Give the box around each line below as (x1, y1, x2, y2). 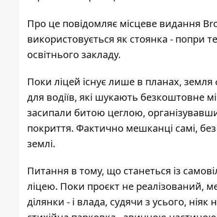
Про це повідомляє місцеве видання (27, 17, 203, 31)
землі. (27, 137, 55, 151)
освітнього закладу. (27, 48, 121, 62)
